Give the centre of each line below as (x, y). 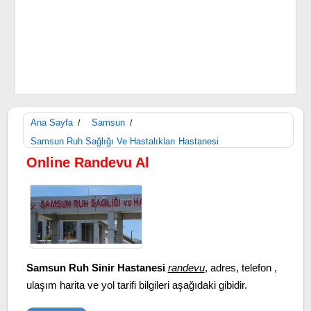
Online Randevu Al (87, 162)
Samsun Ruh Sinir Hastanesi (95, 268)
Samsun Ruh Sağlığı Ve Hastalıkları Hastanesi (124, 141)
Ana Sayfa (51, 123)
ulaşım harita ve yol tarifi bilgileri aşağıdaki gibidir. (136, 285)
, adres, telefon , (241, 268)
